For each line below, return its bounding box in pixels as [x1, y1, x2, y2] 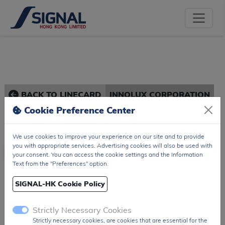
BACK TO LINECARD [18, 89, 101, 99]
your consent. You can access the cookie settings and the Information [13, 150, 203, 158]
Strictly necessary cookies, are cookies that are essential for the [33, 216, 207, 224]
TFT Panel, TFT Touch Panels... [5, 212, 90, 219]
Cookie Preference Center [22, 104, 135, 116]
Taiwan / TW [5, 183, 54, 193]
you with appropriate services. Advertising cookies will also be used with [13, 141, 212, 149]
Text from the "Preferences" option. [13, 159, 108, 167]
